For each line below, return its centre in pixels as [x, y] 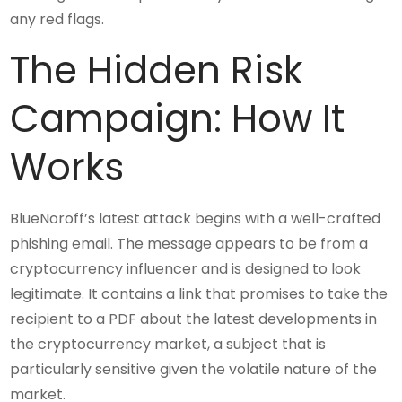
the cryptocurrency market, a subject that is [168, 345]
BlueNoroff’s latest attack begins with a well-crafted [196, 219]
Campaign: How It [178, 119]
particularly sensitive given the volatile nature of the [194, 370]
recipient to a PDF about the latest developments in [194, 319]
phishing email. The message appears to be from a [189, 244]
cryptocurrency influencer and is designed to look [186, 269]
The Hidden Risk [157, 71]
